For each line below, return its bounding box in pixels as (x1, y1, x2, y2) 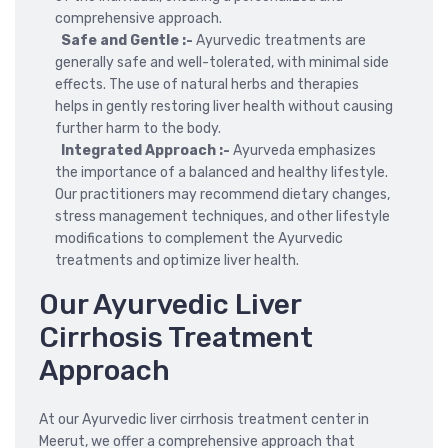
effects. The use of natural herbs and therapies (55, 75, 359, 93)
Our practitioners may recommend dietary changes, (55, 185, 390, 203)
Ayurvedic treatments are (193, 31, 366, 49)
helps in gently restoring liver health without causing (55, 97, 393, 115)
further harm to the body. (55, 119, 221, 137)
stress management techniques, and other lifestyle (55, 207, 390, 225)
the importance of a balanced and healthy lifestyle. (55, 163, 388, 181)
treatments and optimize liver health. (55, 251, 299, 269)
